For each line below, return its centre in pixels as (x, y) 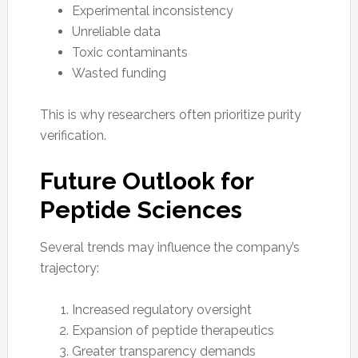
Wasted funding (119, 73)
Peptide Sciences (141, 209)
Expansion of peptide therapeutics (173, 330)
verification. (73, 135)
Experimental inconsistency (152, 10)
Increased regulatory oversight (161, 309)
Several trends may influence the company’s (169, 247)
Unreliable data (116, 31)
